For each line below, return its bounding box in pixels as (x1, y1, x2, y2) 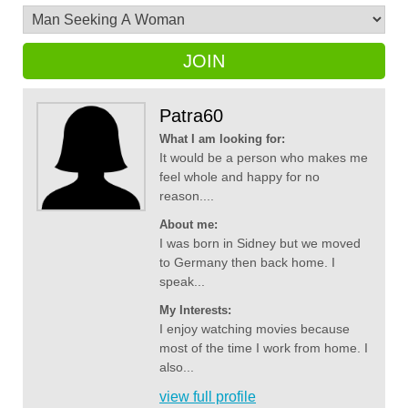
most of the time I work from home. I (159, 341, 368, 356)
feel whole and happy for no (159, 169, 320, 185)
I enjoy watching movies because (159, 321, 350, 337)
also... (159, 360, 194, 375)
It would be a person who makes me (159, 150, 368, 166)
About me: (159, 218, 218, 232)
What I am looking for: (159, 132, 285, 147)
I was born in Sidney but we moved (159, 236, 361, 251)
